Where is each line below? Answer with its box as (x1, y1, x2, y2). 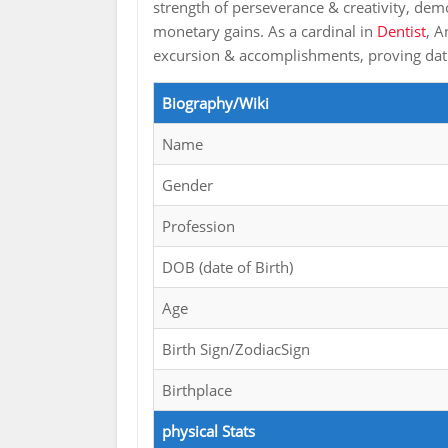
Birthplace (162, 380, 232, 401)
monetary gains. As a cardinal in (153, 21, 377, 42)
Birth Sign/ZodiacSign (162, 339, 310, 360)
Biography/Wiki (162, 93, 269, 114)
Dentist (377, 21, 426, 42)
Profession (162, 216, 235, 237)
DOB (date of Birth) (162, 257, 293, 278)
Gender (162, 175, 213, 196)
